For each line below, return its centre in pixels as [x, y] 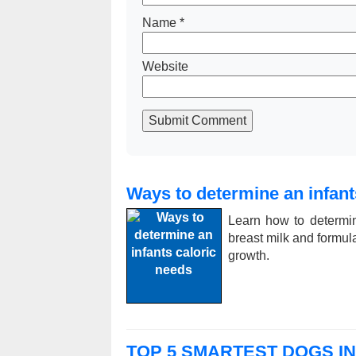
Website [165, 66]
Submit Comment [197, 120]
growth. [248, 255]
